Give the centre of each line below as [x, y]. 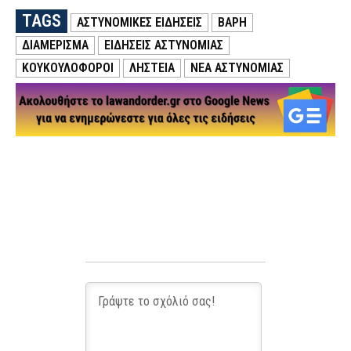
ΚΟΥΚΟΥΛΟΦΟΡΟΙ [68, 68]
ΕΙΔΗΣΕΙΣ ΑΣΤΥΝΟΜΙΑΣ [164, 45]
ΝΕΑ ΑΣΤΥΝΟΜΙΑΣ [237, 68]
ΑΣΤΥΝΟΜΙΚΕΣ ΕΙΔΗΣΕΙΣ [139, 23]
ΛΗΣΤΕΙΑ [152, 68]
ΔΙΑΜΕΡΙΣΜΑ [55, 45]
